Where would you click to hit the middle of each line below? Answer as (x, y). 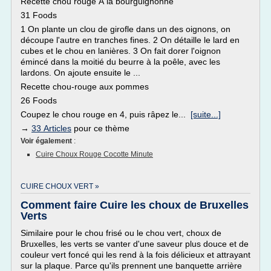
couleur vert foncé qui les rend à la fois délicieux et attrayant (135, 255)
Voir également (47, 141)
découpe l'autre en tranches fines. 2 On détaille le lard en (130, 40)
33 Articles (51, 128)
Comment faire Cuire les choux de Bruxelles (135, 205)
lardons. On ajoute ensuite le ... (80, 73)
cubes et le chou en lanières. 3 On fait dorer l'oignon (121, 51)
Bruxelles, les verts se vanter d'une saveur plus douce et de (135, 244)
